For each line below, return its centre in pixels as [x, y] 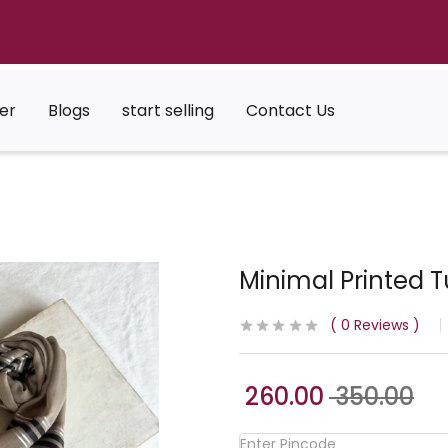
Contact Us [291, 111]
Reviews [379, 325]
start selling [168, 111]
